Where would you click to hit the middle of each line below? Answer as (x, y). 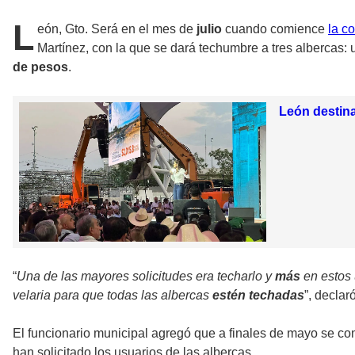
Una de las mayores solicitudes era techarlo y (146, 276)
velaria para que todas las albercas (113, 295)
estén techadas (258, 295)
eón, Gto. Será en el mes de (117, 29)
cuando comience (275, 29)
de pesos (40, 67)
